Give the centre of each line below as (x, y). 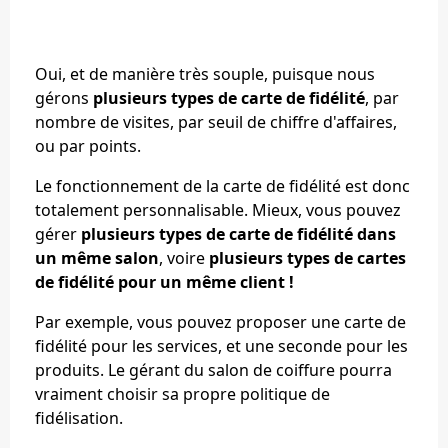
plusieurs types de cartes (307, 258)
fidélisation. (79, 418)
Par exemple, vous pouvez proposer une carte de (220, 322)
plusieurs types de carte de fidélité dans (238, 234)
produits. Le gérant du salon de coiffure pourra (213, 370)
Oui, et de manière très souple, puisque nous (205, 74)
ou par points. (88, 146)
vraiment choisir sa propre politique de (182, 394)
